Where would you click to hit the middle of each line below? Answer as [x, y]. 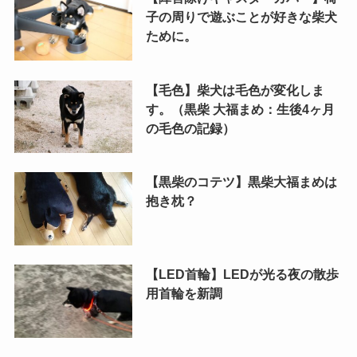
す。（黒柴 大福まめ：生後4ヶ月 [240, 109]
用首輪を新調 [184, 294]
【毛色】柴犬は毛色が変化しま [235, 90]
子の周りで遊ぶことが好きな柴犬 [241, 16]
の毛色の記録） [190, 128]
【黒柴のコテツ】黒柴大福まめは [241, 182]
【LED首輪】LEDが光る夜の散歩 [242, 275]
